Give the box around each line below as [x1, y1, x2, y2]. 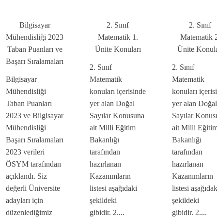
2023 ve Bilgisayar [6, 111, 63, 120]
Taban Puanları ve [7, 45, 62, 54]
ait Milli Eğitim [90, 124, 136, 132]
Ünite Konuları [94, 45, 141, 54]
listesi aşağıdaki [90, 184, 137, 193]
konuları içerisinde [90, 87, 146, 96]
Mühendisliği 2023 [6, 33, 63, 42]
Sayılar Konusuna [90, 111, 144, 120]
